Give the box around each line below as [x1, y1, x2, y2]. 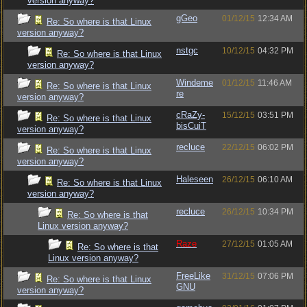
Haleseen [176, 174, 213, 184]
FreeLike [176, 271, 210, 281]
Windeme [176, 77, 213, 88]
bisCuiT [176, 121, 206, 131]
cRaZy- [176, 110, 205, 120]
